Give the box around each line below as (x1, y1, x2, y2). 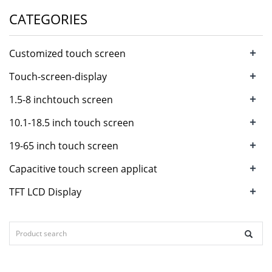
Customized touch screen (9, 47, 126, 60)
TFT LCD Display (9, 185, 81, 199)
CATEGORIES (9, 10, 87, 28)
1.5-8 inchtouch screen (9, 93, 113, 106)
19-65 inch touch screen (9, 139, 118, 152)
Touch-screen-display (9, 70, 107, 83)
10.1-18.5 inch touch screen (9, 116, 134, 129)
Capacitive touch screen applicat (9, 162, 157, 175)
